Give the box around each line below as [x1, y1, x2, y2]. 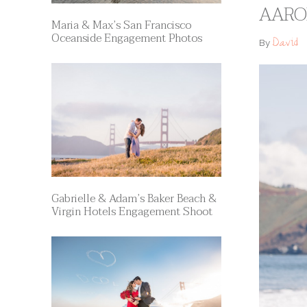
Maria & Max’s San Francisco [51, 16, 191, 35]
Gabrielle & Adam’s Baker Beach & [51, 189, 217, 208]
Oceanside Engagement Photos [51, 29, 202, 48]
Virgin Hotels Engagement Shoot [51, 202, 212, 221]
